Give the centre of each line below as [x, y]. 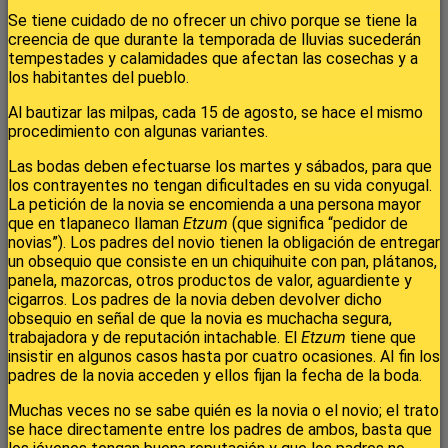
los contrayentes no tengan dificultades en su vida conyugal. [220, 186]
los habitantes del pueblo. [98, 78]
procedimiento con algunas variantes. [138, 132]
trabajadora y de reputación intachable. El [154, 338]
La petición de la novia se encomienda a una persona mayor [214, 205]
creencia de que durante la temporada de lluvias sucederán [214, 40]
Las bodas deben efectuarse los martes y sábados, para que [220, 167]
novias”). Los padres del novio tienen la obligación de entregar [224, 243]
